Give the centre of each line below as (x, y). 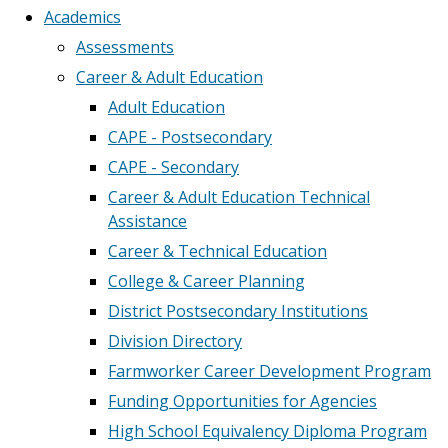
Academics (82, 17)
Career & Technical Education (217, 251)
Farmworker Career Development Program (269, 371)
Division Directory (175, 341)
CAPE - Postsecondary (190, 137)
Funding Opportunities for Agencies (242, 401)
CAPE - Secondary (173, 167)
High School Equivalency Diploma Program (267, 431)
